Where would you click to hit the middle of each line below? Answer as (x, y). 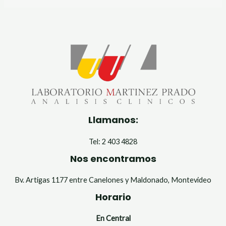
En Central (113, 218)
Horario (113, 197)
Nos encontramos (113, 158)
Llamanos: (113, 120)
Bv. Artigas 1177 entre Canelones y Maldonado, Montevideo (113, 180)
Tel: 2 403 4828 (113, 141)
